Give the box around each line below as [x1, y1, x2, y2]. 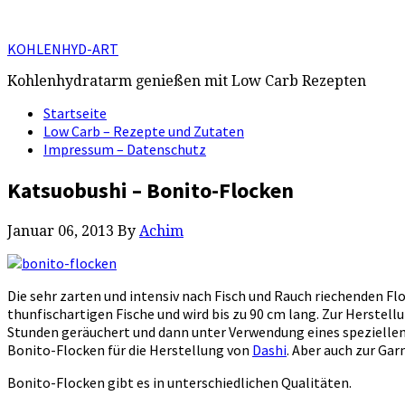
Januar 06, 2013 [7, 221, 114, 240]
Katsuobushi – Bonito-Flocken [7, 175, 294, 204]
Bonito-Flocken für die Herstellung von [7, 340, 252, 359]
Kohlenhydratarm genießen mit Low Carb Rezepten [7, 72, 366, 89]
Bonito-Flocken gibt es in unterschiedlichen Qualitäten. [7, 372, 352, 391]
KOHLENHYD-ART [7, 40, 118, 58]
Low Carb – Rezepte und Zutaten [43, 122, 244, 140]
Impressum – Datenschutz [43, 140, 206, 158]
